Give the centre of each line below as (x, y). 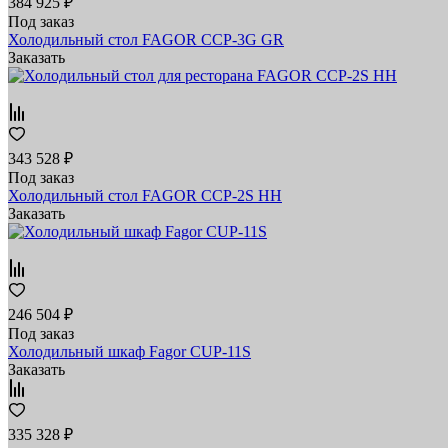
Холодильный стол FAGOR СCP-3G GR (146, 39)
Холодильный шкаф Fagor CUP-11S (129, 351)
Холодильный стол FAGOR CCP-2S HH (145, 195)
